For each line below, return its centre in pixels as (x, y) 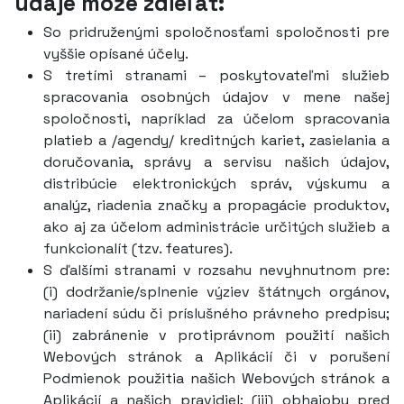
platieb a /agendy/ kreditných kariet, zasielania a (216, 140)
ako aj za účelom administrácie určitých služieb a (216, 227)
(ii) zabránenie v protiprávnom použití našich (216, 335)
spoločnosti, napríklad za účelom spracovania (216, 119)
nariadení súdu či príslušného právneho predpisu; (216, 313)
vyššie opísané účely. (116, 54)
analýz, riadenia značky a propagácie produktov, (216, 205)
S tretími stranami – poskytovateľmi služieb (216, 75)
